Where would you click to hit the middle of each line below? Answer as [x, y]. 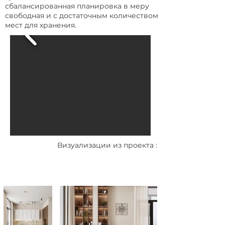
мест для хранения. [42, 25]
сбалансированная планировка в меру [77, 6]
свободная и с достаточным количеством [82, 16]
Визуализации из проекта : [107, 145]
